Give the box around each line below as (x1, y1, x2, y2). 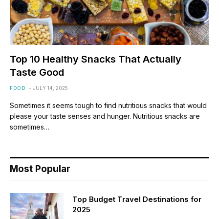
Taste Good (10, 66, 64, 78)
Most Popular (10, 163, 70, 175)
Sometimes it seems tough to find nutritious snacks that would (10, 101, 207, 109)
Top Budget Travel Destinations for (72, 194, 201, 204)
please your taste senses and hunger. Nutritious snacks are (10, 111, 200, 120)
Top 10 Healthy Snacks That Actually (10, 53, 181, 65)
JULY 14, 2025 (33, 85, 68, 91)
